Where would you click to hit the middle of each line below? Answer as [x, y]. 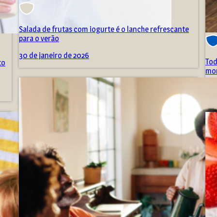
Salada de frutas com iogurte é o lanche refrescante [104, 30]
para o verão [39, 39]
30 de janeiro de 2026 [54, 56]
